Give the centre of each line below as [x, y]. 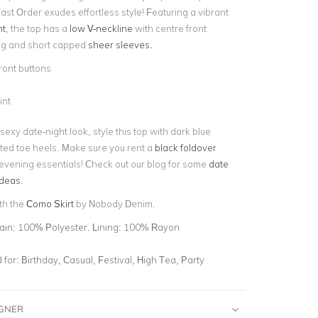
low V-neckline [101, 28]
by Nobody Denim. [114, 203]
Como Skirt [50, 203]
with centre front [169, 28]
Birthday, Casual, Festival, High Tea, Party [113, 259]
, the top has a [37, 28]
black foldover [185, 147]
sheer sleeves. [120, 45]
